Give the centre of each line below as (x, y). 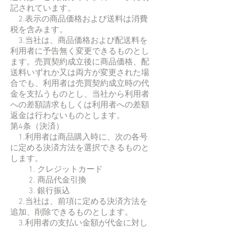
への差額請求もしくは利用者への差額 (80, 105)
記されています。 (43, 8)
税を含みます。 (39, 30)
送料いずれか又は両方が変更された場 (80, 73)
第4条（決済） (37, 127)
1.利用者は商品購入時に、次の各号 (79, 137)
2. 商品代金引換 (48, 180)
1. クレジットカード (56, 169)
